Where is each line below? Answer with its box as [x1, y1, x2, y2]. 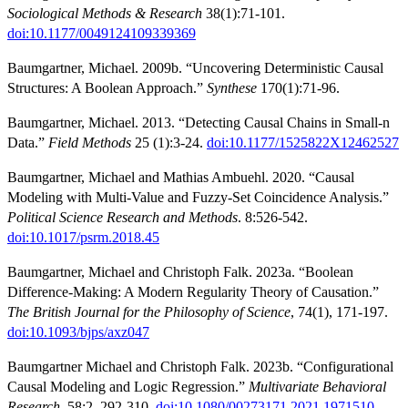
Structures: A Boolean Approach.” [7, 80, 207, 97]
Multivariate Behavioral [249, 379, 386, 395]
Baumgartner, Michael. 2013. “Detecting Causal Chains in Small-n [7, 115, 390, 131]
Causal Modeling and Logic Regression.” [7, 379, 249, 395]
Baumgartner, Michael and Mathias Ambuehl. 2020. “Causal [7, 169, 354, 186]
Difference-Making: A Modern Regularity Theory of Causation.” [7, 284, 379, 301]
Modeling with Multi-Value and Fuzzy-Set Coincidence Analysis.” [7, 189, 389, 206]
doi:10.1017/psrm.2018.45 [7, 229, 159, 246]
